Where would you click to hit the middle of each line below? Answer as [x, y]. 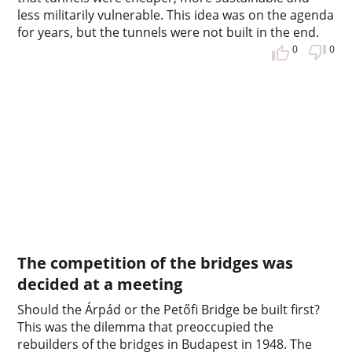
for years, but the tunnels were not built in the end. [169, 33]
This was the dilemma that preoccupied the [146, 327]
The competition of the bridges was [156, 263]
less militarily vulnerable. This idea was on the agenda [176, 15]
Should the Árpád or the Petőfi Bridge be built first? [169, 310]
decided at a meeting [100, 284]
